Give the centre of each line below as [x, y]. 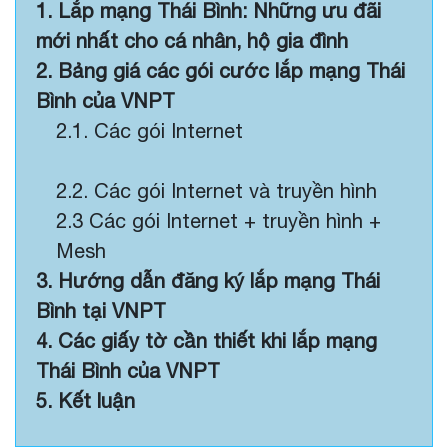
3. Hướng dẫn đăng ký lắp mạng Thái [208, 280]
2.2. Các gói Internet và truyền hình [216, 190]
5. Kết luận [85, 400]
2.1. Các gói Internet [149, 130]
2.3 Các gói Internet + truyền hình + [218, 220]
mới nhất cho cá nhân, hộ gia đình [192, 40]
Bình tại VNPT [104, 310]
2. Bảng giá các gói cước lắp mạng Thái [220, 70]
